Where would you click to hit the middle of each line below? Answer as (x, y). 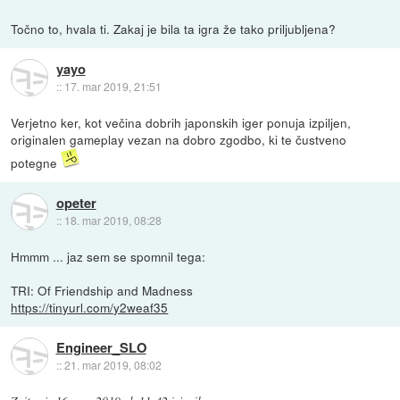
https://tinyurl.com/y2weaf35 (90, 307)
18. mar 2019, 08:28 (112, 220)
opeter (76, 202)
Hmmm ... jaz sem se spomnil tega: (108, 256)
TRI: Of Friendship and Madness (102, 290)
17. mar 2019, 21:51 (112, 86)
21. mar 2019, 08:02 (112, 364)
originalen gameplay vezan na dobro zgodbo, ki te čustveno (179, 139)
